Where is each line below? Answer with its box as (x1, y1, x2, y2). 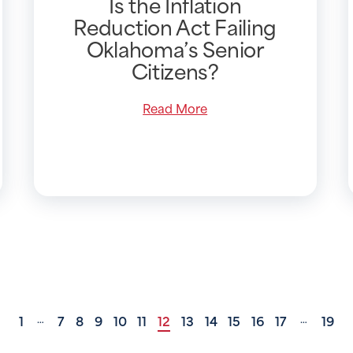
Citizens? (131, 53, 219, 87)
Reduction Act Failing (73, 9, 277, 43)
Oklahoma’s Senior (86, 31, 264, 65)
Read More (143, 97, 208, 117)
